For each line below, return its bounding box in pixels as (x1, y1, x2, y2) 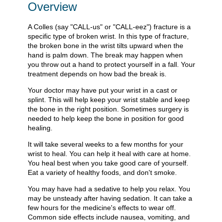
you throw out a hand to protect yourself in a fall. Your (28, 60, 195, 68)
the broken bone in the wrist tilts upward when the (28, 41, 183, 50)
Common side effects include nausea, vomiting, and (28, 213, 190, 221)
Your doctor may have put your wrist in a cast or (28, 86, 177, 94)
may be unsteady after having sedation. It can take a (28, 194, 192, 202)
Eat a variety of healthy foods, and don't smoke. (28, 168, 177, 176)
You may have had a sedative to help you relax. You (28, 184, 190, 193)
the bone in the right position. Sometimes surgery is (28, 105, 189, 113)
